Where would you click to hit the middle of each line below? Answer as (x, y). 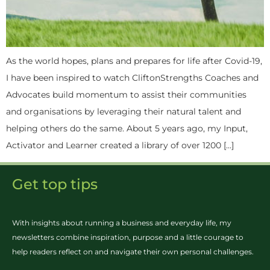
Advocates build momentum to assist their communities (126, 95)
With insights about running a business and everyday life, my (122, 223)
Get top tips (55, 184)
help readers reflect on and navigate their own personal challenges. (133, 252)
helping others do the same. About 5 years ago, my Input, (127, 128)
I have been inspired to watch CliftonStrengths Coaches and (132, 78)
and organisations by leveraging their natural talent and (124, 111)
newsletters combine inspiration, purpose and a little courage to (128, 237)
